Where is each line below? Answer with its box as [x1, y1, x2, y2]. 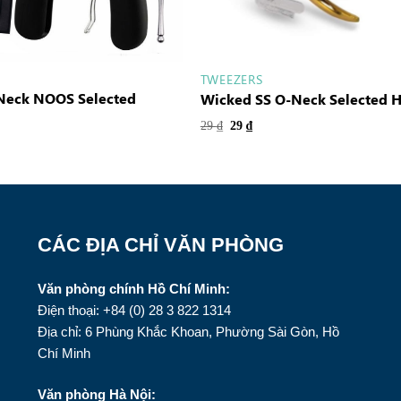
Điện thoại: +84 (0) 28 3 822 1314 [38, 302, 232, 318]
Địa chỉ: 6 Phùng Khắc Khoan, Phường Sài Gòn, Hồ [38, 323, 340, 339]
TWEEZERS [200, 70, 263, 88]
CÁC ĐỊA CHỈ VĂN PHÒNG [38, 233, 285, 256]
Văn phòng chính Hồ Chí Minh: [38, 280, 231, 296]
